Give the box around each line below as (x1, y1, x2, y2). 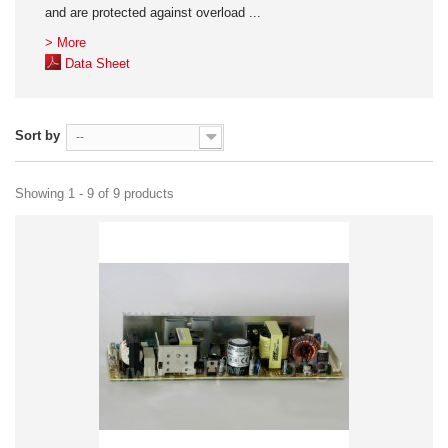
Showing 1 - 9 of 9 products (15, 186, 174, 201)
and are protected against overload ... (45, 5, 261, 20)
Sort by (15, 128, 60, 143)
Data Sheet (65, 56, 130, 71)
